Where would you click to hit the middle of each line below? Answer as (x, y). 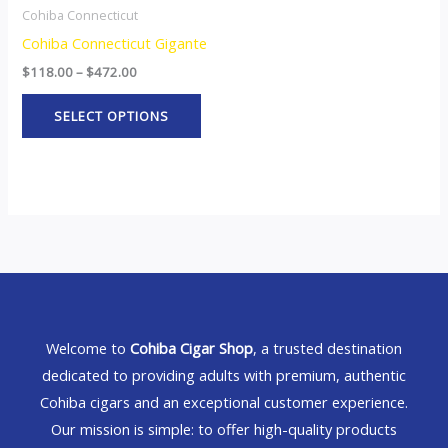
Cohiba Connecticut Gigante (115, 42)
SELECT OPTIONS (112, 116)
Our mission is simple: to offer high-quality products (224, 429)
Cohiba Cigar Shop (191, 348)
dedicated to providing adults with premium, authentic (224, 375)
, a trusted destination (327, 348)
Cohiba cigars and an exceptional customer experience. (224, 402)
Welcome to (88, 348)
